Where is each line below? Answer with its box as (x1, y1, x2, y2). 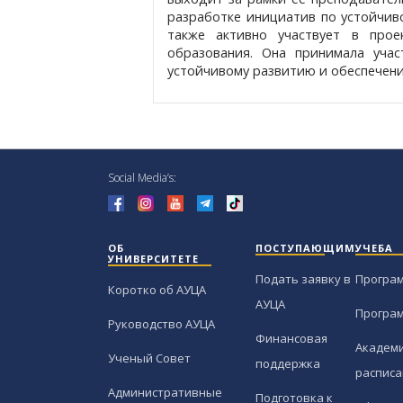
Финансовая (255, 330, 327, 347)
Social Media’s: (108, 170, 176, 186)
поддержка (255, 355, 320, 372)
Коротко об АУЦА (108, 282, 206, 299)
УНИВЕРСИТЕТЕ (108, 252, 199, 266)
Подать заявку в (255, 271, 351, 288)
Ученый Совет (108, 350, 191, 367)
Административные (108, 384, 222, 401)
